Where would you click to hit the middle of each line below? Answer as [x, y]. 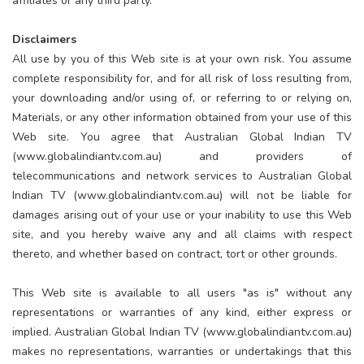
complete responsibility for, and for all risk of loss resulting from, [182, 78]
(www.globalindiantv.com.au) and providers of [182, 156]
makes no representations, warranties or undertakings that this [182, 351]
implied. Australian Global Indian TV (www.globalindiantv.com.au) [182, 331]
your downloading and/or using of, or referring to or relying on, [182, 97]
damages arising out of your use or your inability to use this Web [182, 214]
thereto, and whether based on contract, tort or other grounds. [175, 253]
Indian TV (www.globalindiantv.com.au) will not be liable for [182, 195]
